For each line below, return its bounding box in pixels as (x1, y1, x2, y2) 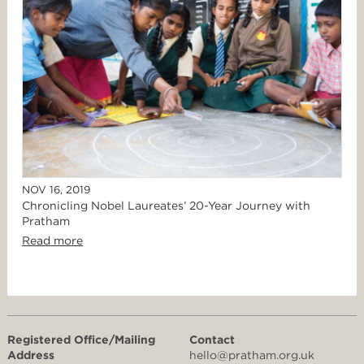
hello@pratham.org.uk (189, 349, 314, 362)
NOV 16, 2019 (22, 184, 90, 197)
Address (7, 349, 54, 362)
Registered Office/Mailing (7, 333, 155, 347)
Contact (189, 333, 235, 347)
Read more (22, 234, 83, 248)
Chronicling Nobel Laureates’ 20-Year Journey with (22, 199, 310, 213)
